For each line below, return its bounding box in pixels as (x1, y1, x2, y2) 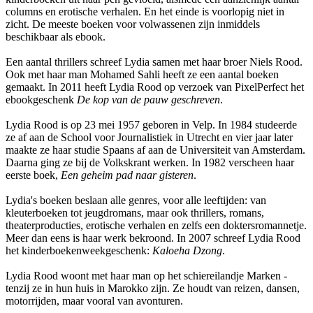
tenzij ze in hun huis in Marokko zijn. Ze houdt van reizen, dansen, (6, 282, 300, 295)
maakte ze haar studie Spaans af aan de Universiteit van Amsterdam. (6, 144, 305, 156)
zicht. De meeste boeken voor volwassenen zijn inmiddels (6, 18, 260, 31)
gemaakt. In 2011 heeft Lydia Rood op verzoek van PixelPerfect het (6, 81, 304, 94)
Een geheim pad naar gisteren (61, 169, 194, 182)
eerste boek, (6, 169, 61, 182)
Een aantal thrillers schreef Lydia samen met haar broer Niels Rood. (6, 56, 303, 68)
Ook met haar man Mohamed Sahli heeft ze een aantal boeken (6, 68, 279, 81)
